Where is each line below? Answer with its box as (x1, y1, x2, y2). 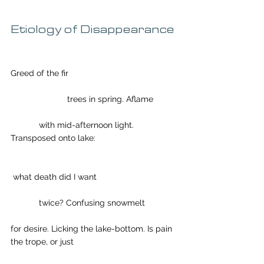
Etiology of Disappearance (11, 24, 174, 35)
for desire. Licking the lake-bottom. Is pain (11, 224, 174, 233)
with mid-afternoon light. (11, 120, 39, 130)
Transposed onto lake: (11, 133, 98, 143)
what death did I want (13, 172, 97, 181)
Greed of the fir (11, 68, 68, 78)
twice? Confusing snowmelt (39, 198, 145, 207)
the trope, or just (11, 237, 74, 246)
